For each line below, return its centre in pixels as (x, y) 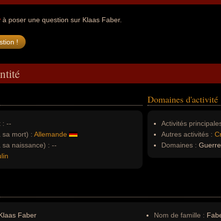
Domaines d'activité (183, 99)
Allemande (51, 134)
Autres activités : (187, 134)
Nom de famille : (180, 215)
